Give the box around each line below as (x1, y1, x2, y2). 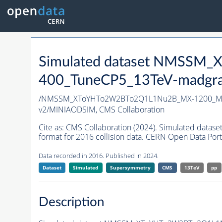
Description (38, 195, 105, 209)
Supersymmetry (110, 164, 151, 171)
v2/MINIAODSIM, (38, 104, 99, 115)
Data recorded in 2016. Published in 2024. (38, 151, 159, 161)
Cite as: (38, 122, 66, 133)
